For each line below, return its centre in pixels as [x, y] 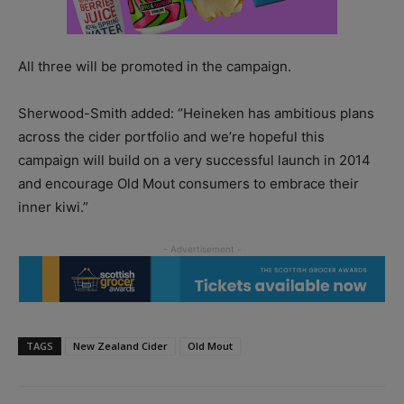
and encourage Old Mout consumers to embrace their [188, 184]
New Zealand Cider [120, 345]
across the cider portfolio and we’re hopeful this [171, 137]
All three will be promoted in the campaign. [155, 67]
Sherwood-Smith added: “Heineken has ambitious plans [196, 114]
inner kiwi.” [53, 207]
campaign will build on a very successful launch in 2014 [194, 161]
